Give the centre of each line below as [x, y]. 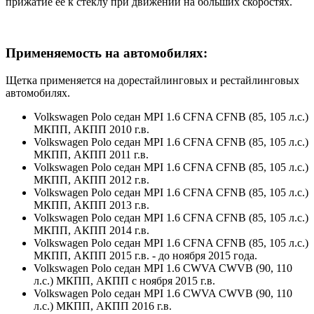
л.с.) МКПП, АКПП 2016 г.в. [103, 306]
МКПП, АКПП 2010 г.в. [91, 129]
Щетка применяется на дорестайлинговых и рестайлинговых [152, 80]
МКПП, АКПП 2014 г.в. [91, 230]
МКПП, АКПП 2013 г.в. [91, 205]
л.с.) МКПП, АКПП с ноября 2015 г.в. [124, 280]
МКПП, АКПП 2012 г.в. [91, 179]
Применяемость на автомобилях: [107, 53]
